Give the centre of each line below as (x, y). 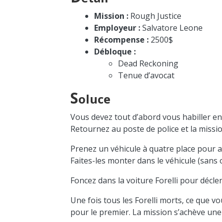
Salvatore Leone (172, 28)
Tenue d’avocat (146, 75)
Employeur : (117, 28)
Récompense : (122, 39)
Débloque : (115, 51)
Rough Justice (155, 16)
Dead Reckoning (148, 63)
